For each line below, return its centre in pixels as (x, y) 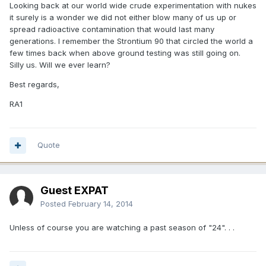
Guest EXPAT (75, 191)
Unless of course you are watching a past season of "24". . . (122, 228)
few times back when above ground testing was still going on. (125, 53)
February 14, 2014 (101, 204)
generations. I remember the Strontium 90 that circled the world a (131, 41)
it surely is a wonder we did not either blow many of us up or (123, 18)
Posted (54, 204)
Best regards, (34, 85)
